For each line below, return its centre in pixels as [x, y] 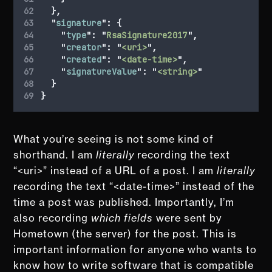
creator [84, 47]
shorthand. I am [55, 155]
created [84, 59]
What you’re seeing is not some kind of [114, 139]
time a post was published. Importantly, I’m [124, 202]
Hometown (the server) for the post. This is [125, 233]
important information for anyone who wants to [135, 249]
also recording [53, 218]
